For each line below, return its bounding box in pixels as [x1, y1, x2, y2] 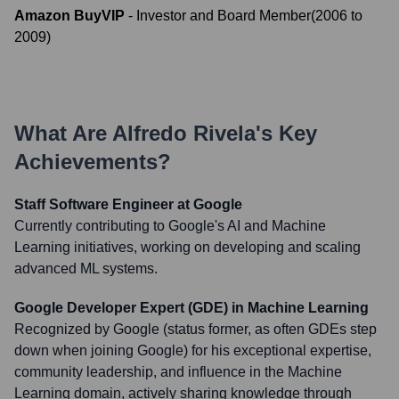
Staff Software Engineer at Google [14, 197, 242, 212]
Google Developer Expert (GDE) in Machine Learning [14, 300, 369, 315]
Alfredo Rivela [112, 121, 256, 145]
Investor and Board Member [136, 8, 311, 23]
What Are [14, 121, 112, 145]
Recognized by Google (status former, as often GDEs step [14, 322, 377, 337]
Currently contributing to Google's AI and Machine [14, 218, 326, 233]
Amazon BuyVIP [14, 8, 125, 23]
